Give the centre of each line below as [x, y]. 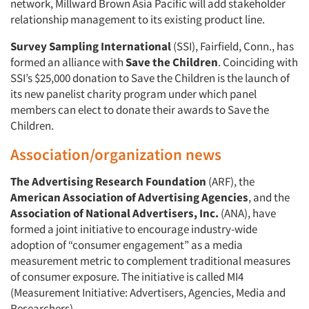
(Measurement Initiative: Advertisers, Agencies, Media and [148, 292]
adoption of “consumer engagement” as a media [127, 245]
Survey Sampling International [91, 46]
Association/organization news [116, 154]
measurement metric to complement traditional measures [150, 261]
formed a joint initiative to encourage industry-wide [134, 229]
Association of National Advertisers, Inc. [114, 213]
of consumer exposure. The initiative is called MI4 [127, 277]
